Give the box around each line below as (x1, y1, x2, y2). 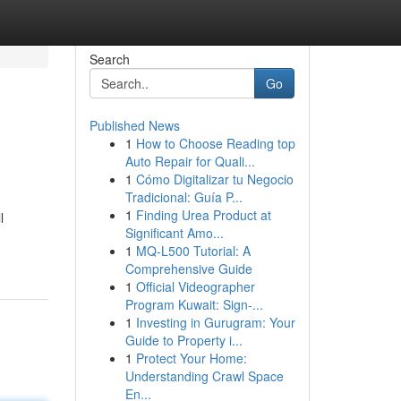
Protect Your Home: (135, 349, 247, 367)
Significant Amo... (124, 224, 224, 242)
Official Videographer (135, 277, 255, 295)
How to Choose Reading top (135, 134, 295, 152)
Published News (89, 116, 180, 134)
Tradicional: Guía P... (124, 188, 243, 206)
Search (89, 50, 130, 68)
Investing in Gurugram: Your (135, 313, 295, 331)
